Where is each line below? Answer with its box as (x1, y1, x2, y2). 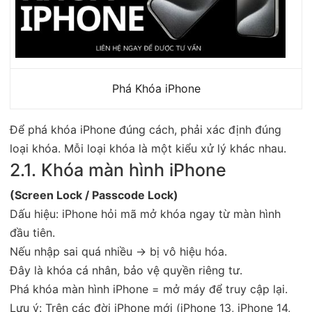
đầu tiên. (10, 225, 55, 240)
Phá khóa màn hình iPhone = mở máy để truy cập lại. (10, 281, 288, 296)
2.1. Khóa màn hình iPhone (10, 159, 226, 180)
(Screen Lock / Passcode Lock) (10, 187, 178, 202)
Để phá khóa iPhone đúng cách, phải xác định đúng (10, 122, 281, 136)
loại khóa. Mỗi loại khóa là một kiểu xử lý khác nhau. (10, 141, 286, 155)
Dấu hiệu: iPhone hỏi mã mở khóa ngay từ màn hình (10, 206, 281, 221)
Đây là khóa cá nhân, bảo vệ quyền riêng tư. (10, 263, 242, 277)
